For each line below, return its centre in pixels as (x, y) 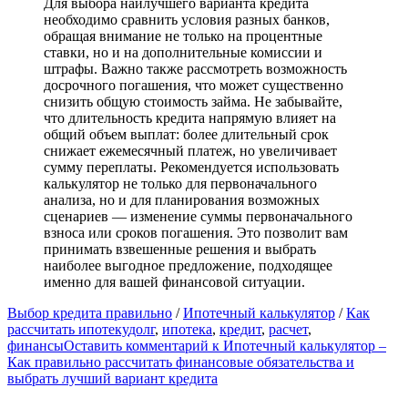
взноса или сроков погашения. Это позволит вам (196, 233)
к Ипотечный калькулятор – (297, 346)
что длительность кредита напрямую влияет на (190, 118)
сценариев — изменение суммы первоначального (198, 217)
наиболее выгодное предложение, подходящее (188, 266)
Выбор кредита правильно (90, 313)
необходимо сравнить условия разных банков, (187, 20)
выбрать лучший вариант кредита (112, 379)
